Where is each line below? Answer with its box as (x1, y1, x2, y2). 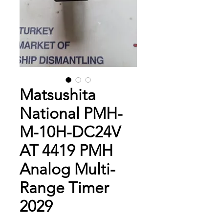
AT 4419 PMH (20, 141, 113, 160)
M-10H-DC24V (20, 123, 121, 142)
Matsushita (20, 86, 96, 105)
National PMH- (20, 104, 123, 123)
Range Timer (20, 178, 109, 197)
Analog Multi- (20, 160, 115, 179)
